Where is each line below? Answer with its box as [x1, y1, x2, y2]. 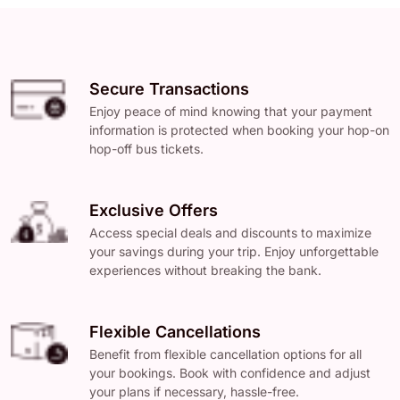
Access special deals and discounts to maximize [89, 224, 371, 240]
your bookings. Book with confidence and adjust [89, 364, 371, 380]
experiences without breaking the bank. [89, 262, 321, 278]
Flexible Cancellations [89, 321, 261, 341]
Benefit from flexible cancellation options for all [89, 346, 362, 362]
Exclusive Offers [89, 200, 218, 220]
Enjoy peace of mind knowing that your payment [89, 103, 372, 119]
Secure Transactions [89, 79, 249, 98]
